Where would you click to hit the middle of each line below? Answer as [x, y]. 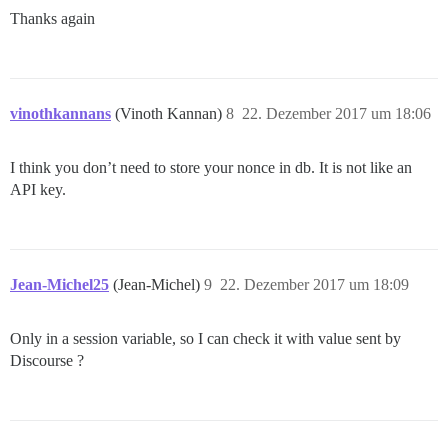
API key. [38, 190]
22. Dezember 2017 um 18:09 [314, 285]
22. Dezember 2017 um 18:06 [336, 114]
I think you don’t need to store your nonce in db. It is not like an [211, 168]
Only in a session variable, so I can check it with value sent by [205, 339]
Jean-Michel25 [59, 285]
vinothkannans [60, 114]
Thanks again [52, 19]
